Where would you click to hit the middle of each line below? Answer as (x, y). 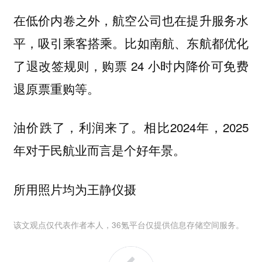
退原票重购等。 (58, 88)
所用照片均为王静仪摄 (75, 189)
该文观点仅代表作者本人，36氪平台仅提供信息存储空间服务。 (128, 225)
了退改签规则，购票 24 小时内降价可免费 (131, 65)
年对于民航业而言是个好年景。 (101, 150)
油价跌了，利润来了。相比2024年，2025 (131, 127)
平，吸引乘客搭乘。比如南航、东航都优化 (131, 42)
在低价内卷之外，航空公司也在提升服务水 (131, 20)
